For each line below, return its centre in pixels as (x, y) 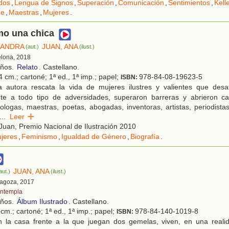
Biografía (145, 137)
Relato (27, 67)
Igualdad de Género (94, 137)
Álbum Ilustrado (42, 202)
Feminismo (39, 137)
